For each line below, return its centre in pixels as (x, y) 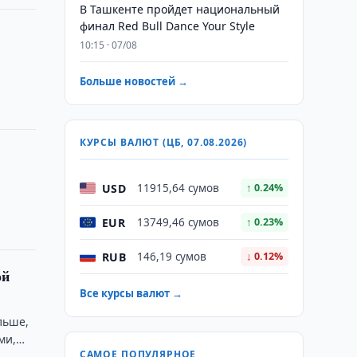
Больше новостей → (133, 81)
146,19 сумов (171, 257)
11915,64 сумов (178, 188)
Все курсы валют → (131, 293)
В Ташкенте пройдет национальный (179, 9)
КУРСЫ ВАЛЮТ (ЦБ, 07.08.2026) (163, 142)
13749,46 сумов (178, 222)
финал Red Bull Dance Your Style (167, 26)
